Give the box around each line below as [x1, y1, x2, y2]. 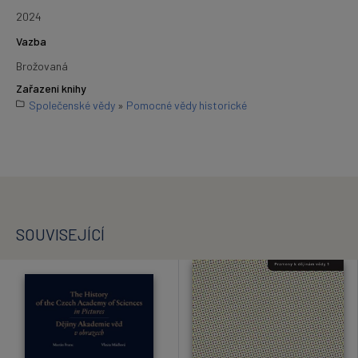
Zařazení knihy [16, 82, 86, 95]
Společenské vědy [29, 97, 115, 112]
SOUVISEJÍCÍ [16, 225, 105, 244]
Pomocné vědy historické [126, 97, 247, 112]
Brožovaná [16, 58, 68, 73]
